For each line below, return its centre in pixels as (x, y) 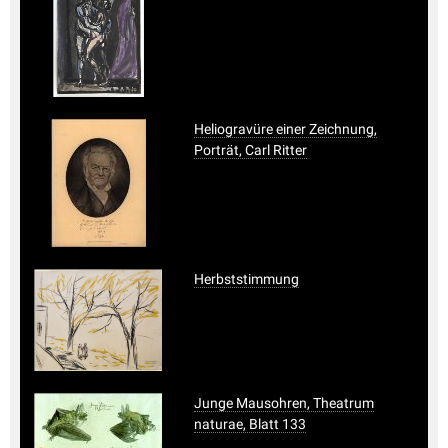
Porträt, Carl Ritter (250, 149)
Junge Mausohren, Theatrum (284, 402)
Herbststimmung (246, 278)
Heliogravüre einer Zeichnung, (285, 128)
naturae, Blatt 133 (250, 423)
